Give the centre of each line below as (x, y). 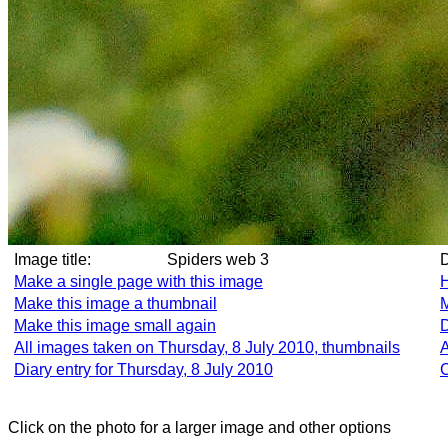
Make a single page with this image (138, 281)
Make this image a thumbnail (115, 303)
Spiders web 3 (236, 259)
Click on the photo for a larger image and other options (199, 427)
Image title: (52, 259)
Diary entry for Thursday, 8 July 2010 (143, 369)
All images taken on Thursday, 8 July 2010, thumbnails (207, 347)
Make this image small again (115, 325)
